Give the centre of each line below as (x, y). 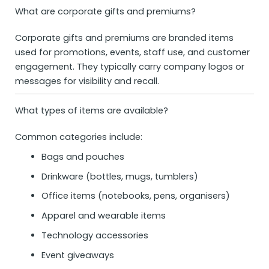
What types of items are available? (92, 111)
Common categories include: (79, 137)
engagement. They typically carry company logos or (130, 67)
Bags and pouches (83, 156)
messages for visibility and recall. (87, 81)
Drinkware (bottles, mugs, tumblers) (119, 176)
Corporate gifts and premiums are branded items (124, 38)
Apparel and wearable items (103, 216)
